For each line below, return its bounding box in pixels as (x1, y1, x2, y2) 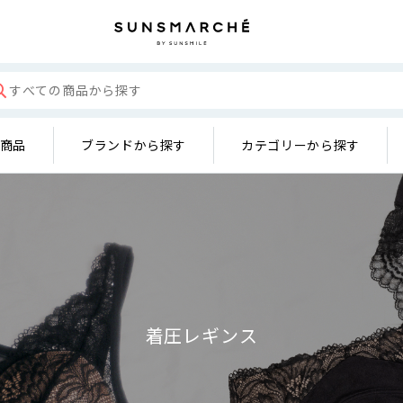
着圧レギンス (145, 322, 258, 348)
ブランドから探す (80, 136, 187, 154)
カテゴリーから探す (241, 136, 360, 154)
